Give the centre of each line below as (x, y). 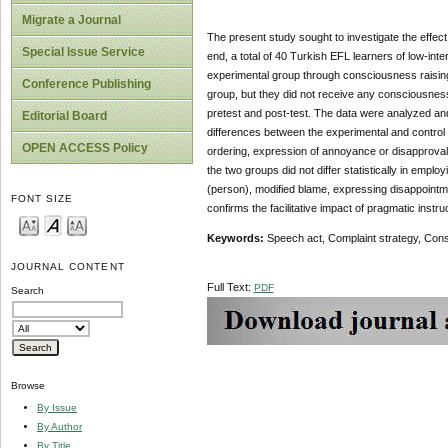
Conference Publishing (86, 84)
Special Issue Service (83, 52)
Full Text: (230, 287)
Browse (28, 386)
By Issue (57, 407)
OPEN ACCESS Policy (85, 148)
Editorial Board (64, 116)
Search (27, 291)
